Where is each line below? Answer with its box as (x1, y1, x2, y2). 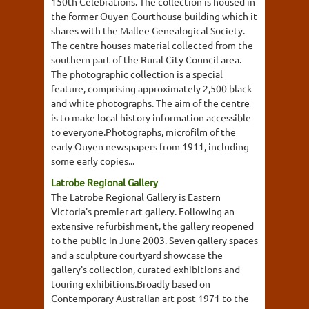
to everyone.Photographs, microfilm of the (51, 126, 236, 138)
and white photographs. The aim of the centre (51, 97, 250, 109)
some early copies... (51, 154, 134, 167)
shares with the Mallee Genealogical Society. (51, 24, 245, 37)
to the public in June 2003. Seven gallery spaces (51, 234, 258, 246)
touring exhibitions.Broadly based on (51, 277, 210, 290)
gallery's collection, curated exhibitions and (51, 263, 240, 275)
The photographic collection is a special (51, 68, 223, 80)
